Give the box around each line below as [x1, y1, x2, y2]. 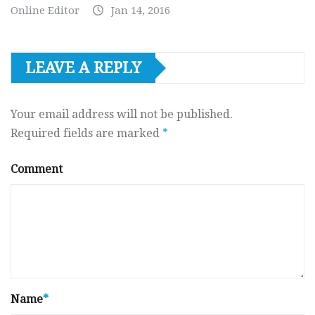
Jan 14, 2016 [111, 4, 170, 18]
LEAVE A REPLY [25, 59, 141, 77]
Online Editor [11, 4, 79, 18]
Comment [11, 162, 63, 176]
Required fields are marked [11, 127, 162, 141]
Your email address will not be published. [11, 108, 233, 122]
